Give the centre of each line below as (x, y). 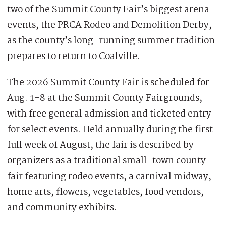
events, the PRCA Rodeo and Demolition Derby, (109, 25)
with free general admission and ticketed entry (109, 114)
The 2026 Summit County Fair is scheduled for (108, 82)
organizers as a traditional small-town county (106, 161)
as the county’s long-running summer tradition (111, 41)
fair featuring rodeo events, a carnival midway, (109, 176)
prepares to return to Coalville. (74, 56)
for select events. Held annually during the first (110, 129)
